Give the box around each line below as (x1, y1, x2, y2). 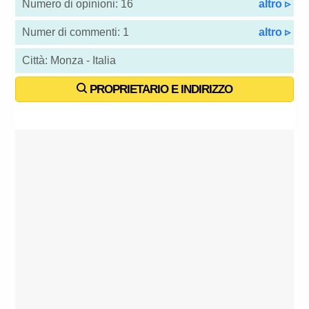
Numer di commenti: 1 (22, 26, 130, 39)
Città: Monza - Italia (22, 54, 117, 67)
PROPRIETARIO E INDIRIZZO (87, 83, 232, 97)
